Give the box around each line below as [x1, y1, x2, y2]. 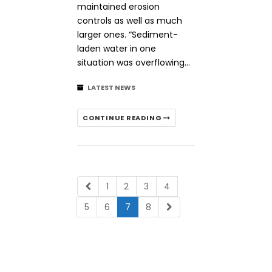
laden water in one [77, 42, 156, 55]
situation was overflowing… [77, 56, 190, 69]
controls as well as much [77, 15, 182, 27]
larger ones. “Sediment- [77, 29, 178, 41]
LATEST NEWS [87, 83, 135, 92]
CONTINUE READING [83, 113, 164, 123]
